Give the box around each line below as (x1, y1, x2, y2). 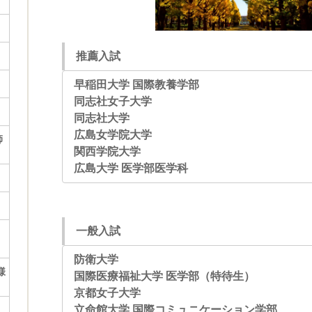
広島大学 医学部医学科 (74, 162, 188, 174)
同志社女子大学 (74, 95, 152, 107)
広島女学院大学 (74, 128, 152, 141)
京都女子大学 (74, 286, 141, 299)
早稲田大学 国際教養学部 (74, 78, 199, 91)
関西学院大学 (74, 145, 141, 157)
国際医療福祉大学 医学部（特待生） (74, 270, 255, 282)
